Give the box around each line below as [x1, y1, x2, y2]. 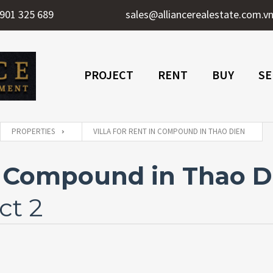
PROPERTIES [12, 126, 55, 137]
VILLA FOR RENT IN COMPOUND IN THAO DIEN [93, 126, 245, 137]
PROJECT [84, 66, 133, 82]
